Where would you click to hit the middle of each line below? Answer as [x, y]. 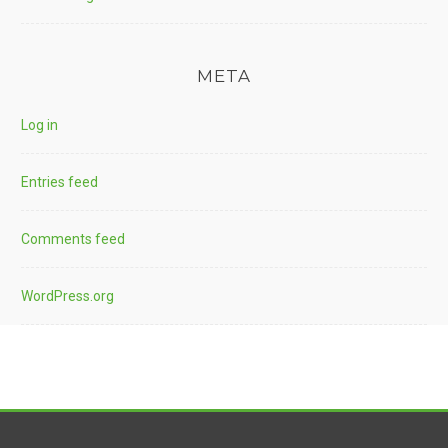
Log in [39, 124]
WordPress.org [67, 295]
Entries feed [59, 181]
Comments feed [73, 238]
